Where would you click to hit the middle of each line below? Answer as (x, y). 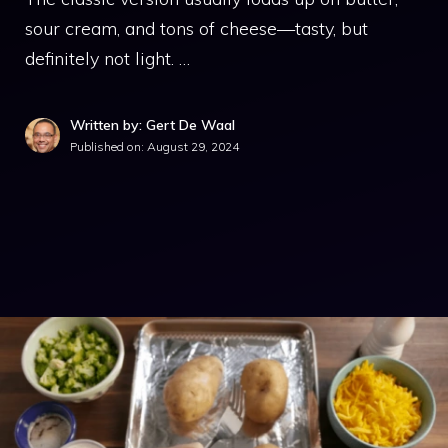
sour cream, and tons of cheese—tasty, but (196, 28)
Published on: (108, 146)
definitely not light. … (107, 58)
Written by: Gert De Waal (152, 125)
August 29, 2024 (193, 146)
